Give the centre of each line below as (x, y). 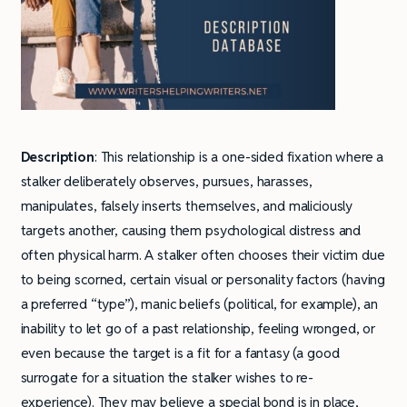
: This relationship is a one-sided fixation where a (239, 157)
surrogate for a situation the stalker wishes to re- (167, 378)
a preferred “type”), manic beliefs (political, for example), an (199, 304)
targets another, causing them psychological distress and (191, 231)
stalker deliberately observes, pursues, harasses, (167, 182)
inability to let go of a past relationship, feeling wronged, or (198, 329)
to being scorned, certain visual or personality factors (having (203, 280)
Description (57, 157)
